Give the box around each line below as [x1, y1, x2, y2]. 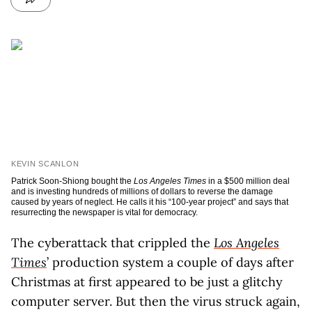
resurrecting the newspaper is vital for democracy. [11, 208, 198, 217]
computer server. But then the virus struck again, [11, 293, 300, 309]
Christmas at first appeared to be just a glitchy [11, 274, 283, 290]
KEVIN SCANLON [11, 159, 79, 168]
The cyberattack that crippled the [11, 235, 214, 251]
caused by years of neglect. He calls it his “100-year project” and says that [11, 197, 288, 207]
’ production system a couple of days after [47, 254, 294, 270]
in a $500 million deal [208, 176, 290, 186]
